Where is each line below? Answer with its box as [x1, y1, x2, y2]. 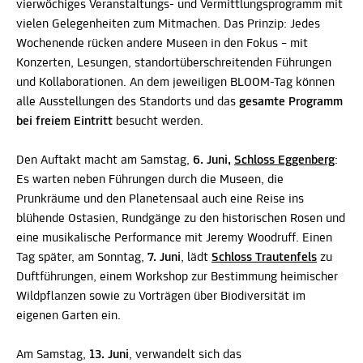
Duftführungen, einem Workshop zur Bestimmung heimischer [16, 271, 338, 284]
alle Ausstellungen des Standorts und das [16, 96, 239, 109]
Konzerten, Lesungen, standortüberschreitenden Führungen [16, 57, 331, 70]
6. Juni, [193, 154, 234, 167]
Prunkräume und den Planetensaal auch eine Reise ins [16, 193, 304, 206]
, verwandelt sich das [129, 348, 241, 361]
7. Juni [147, 251, 181, 264]
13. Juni [89, 348, 129, 361]
